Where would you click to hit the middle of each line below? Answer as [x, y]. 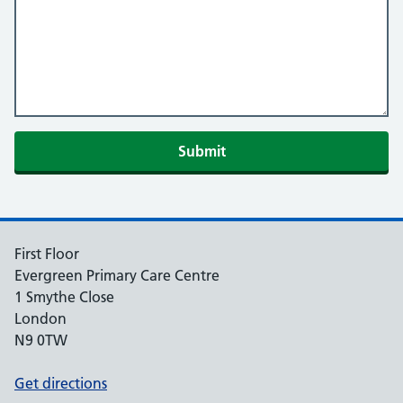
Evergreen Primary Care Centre [117, 275]
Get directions [61, 383]
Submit [201, 151]
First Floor [47, 254]
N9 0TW [41, 340]
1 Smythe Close [64, 297]
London [40, 318]
